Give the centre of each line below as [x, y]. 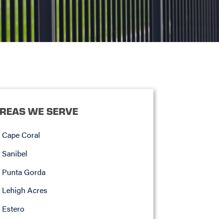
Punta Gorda [23, 172]
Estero [13, 208]
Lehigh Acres [24, 190]
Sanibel [14, 153]
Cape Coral [21, 135]
